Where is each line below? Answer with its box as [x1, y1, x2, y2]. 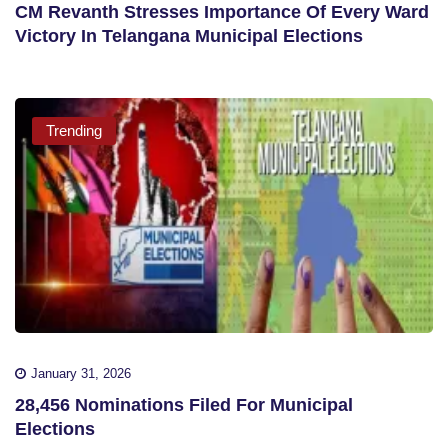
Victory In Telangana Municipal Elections [15, 26, 363, 47]
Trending [46, 122, 102, 140]
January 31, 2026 [31, 365, 131, 381]
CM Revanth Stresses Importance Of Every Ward [15, 2, 429, 23]
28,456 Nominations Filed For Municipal [15, 394, 353, 415]
